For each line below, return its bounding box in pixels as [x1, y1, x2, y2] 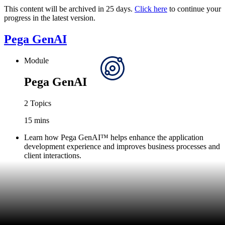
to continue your [167, 4, 221, 13]
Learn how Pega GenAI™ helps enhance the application [24, 133, 203, 142]
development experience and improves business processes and [24, 142, 220, 151]
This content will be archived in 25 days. [4, 4, 135, 13]
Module [24, 56, 49, 65]
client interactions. [24, 151, 81, 160]
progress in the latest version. [4, 13, 95, 22]
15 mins [24, 116, 49, 125]
